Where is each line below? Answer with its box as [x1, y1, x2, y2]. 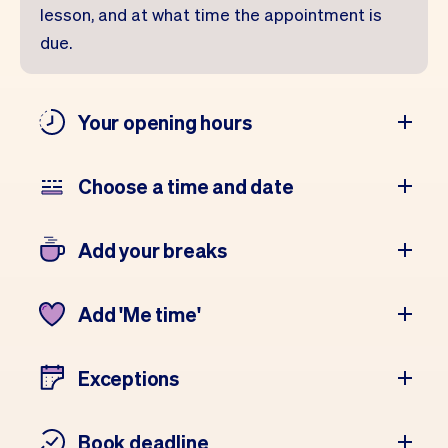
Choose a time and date [78, 173, 294, 199]
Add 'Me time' [78, 301, 201, 327]
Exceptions [78, 365, 179, 391]
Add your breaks [78, 237, 227, 263]
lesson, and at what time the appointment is [40, 3, 382, 25]
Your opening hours [78, 109, 252, 135]
